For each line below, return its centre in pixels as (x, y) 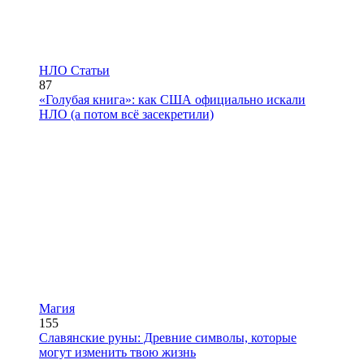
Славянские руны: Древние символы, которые (168, 337)
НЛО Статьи (74, 70)
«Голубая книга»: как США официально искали (172, 99)
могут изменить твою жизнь (117, 352)
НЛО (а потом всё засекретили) (126, 114)
